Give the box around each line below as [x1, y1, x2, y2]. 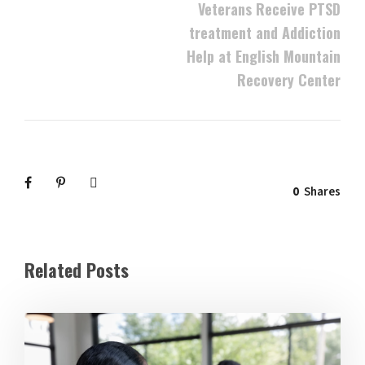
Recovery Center [237, 69, 341, 91]
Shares [304, 183, 341, 201]
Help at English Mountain [187, 46, 341, 68]
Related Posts [24, 257, 129, 284]
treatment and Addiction [189, 22, 341, 44]
